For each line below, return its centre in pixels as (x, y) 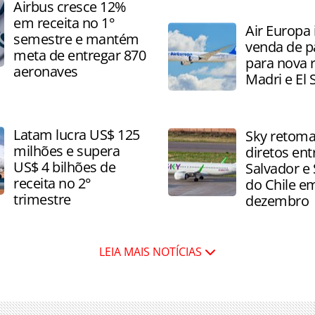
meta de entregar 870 (79, 55)
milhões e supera (66, 151)
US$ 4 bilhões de (64, 167)
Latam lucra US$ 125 (77, 135)
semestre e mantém (76, 39)
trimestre (42, 199)
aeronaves (46, 71)
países (185, 32)
